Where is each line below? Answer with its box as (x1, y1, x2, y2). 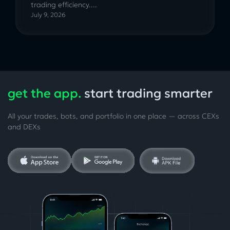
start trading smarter (81, 85, 213, 101)
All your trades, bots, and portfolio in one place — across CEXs (8, 111, 219, 121)
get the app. (8, 85, 81, 101)
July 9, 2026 (31, 10, 66, 18)
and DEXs (8, 122, 41, 131)
